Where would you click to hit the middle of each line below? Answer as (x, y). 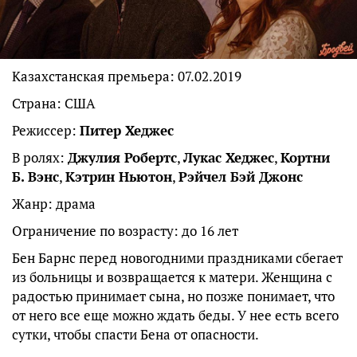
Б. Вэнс (35, 177)
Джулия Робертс (122, 158)
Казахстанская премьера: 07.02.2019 (127, 76)
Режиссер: (46, 131)
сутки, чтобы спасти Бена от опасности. (135, 335)
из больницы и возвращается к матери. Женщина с (172, 277)
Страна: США (54, 104)
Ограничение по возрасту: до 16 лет (125, 231)
